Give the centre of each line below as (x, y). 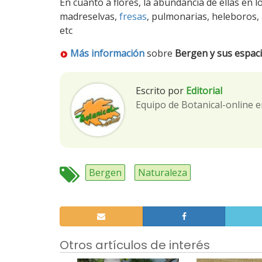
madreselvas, (89, 16)
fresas (133, 16)
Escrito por (160, 91)
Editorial (204, 91)
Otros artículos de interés (135, 245)
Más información (107, 53)
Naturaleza (163, 173)
